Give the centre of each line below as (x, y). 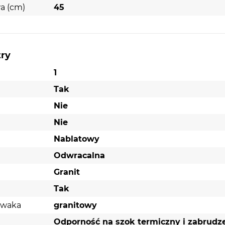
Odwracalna (79, 155)
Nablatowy (76, 139)
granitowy (75, 205)
